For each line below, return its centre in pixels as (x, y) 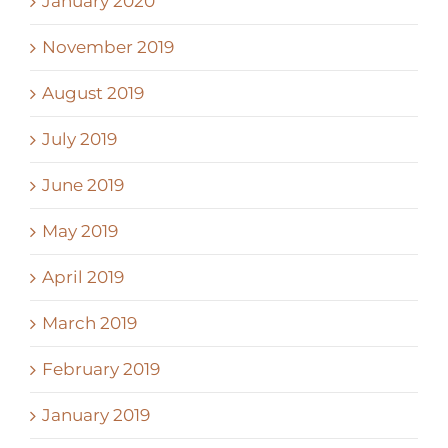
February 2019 (101, 368)
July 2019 (79, 138)
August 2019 (93, 92)
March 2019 (89, 322)
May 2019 (80, 230)
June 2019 (83, 184)
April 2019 (83, 276)
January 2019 (96, 414)
